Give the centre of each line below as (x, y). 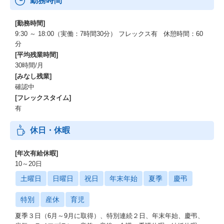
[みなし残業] (33, 76)
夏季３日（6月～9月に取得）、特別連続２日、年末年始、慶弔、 (109, 216)
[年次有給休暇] (36, 153)
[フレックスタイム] (43, 98)
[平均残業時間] (36, 55)
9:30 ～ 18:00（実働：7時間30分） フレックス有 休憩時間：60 (109, 34)
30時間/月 (29, 65)
